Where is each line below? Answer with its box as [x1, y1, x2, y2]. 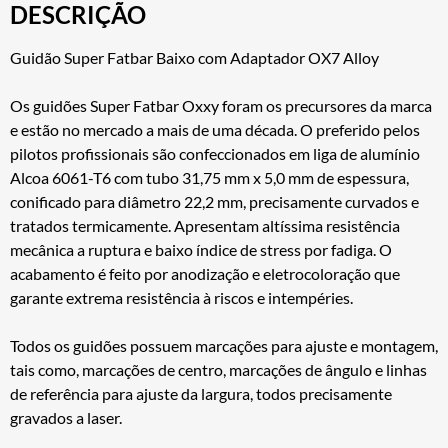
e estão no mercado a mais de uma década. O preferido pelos [10, 119, 420, 139]
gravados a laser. [10, 407, 122, 427]
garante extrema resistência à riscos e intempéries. [10, 287, 353, 307]
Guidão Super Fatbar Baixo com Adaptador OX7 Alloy [10, 47, 379, 67]
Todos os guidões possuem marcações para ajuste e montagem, [10, 335, 438, 355]
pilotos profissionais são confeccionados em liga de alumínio [10, 143, 420, 163]
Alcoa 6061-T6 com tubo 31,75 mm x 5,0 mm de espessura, [10, 167, 409, 187]
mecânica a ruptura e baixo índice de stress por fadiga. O [10, 239, 392, 259]
